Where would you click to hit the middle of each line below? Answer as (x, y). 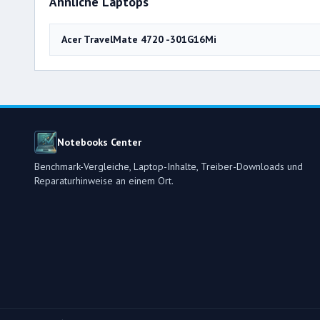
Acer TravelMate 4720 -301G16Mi (139, 39)
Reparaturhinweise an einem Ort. (104, 180)
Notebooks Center (99, 142)
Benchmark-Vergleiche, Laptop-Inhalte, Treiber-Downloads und (169, 166)
